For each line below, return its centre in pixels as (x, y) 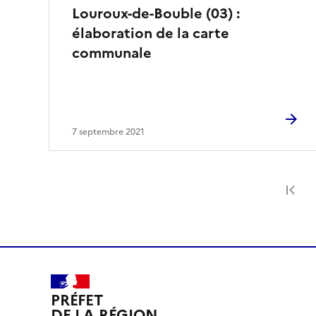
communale (112, 53)
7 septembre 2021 (108, 132)
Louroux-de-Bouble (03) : (156, 13)
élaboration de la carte (151, 33)
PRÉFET (77, 300)
